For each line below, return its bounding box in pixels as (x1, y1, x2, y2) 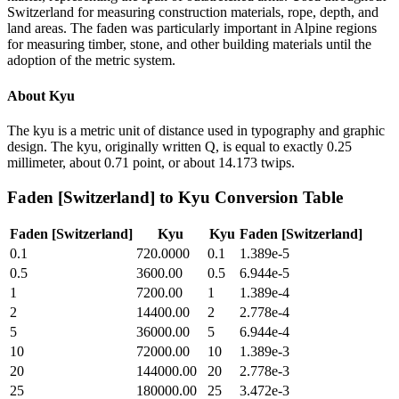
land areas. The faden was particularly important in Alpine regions (7, 20, 377, 37)
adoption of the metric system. (7, 53, 175, 69)
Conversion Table (210, 187, 343, 207)
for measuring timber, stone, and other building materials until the (7, 37, 371, 53)
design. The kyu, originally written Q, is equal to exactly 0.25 (7, 138, 352, 154)
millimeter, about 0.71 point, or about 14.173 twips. (7, 154, 295, 170)
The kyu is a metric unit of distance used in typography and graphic (7, 122, 385, 138)
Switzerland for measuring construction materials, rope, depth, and (7, 4, 379, 20)
